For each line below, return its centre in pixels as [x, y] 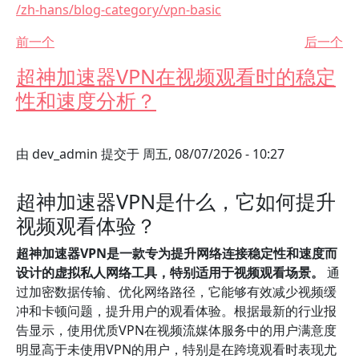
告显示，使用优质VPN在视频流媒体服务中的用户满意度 [176, 330]
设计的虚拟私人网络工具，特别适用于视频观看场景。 [170, 272]
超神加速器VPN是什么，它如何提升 [176, 201]
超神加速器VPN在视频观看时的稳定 [176, 76]
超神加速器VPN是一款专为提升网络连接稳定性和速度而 [177, 253]
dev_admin [65, 154]
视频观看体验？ [86, 225]
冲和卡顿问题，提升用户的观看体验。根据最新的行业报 [176, 311]
